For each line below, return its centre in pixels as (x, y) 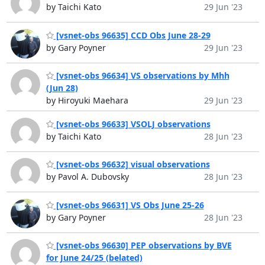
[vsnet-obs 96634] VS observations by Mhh (141, 76)
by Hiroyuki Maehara (87, 101)
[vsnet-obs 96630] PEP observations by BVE (143, 245)
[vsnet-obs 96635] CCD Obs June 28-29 (132, 35)
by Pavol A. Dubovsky (87, 177)
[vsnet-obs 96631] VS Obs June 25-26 (129, 205)
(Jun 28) (62, 88)
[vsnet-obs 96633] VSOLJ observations (132, 124)
